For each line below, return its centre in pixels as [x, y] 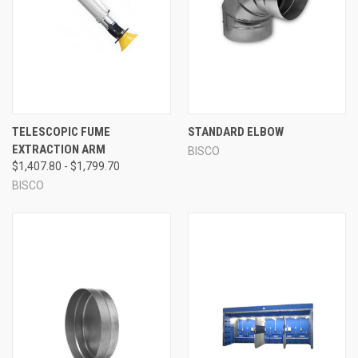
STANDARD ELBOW [235, 131]
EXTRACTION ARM [59, 149]
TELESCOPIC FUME [61, 131]
